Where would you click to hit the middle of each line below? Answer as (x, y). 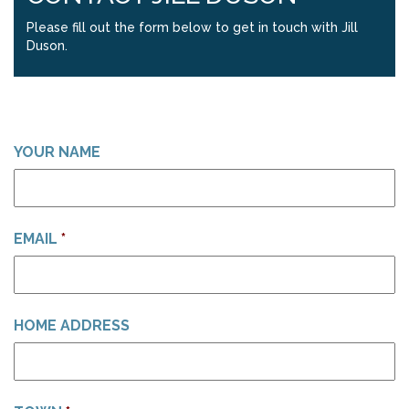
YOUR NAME (57, 152)
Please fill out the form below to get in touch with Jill (192, 27)
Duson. (47, 46)
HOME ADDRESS (72, 325)
